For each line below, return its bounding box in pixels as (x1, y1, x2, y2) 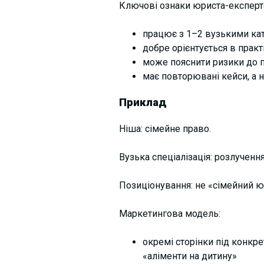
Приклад (118, 96, 167, 110)
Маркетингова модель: (118, 208, 220, 220)
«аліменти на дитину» (142, 250, 237, 262)
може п (142, 56, 176, 68)
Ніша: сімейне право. (118, 123, 211, 135)
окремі (142, 236, 176, 248)
